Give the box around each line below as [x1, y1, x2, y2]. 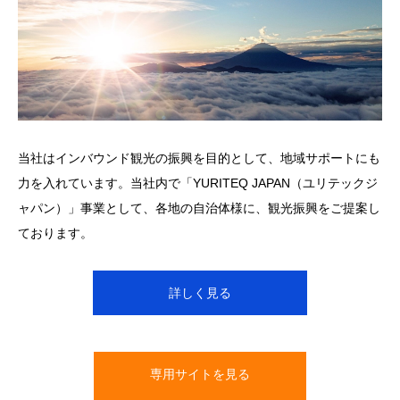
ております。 [18, 225, 93, 240]
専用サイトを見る [150, 366, 250, 381]
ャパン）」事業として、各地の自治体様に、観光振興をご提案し [18, 200, 380, 215]
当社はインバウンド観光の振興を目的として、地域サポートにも [18, 150, 380, 165]
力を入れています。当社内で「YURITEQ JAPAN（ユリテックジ [18, 175, 378, 190]
